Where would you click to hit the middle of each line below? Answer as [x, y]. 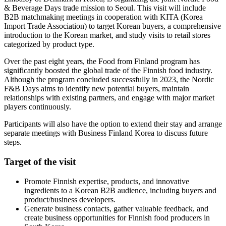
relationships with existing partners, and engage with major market [109, 98]
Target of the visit [40, 161]
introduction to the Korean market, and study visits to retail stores [107, 35]
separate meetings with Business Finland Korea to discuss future [106, 133]
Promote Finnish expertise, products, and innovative [107, 181]
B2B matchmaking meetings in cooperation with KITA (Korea [103, 17]
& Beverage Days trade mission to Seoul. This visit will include [105, 8]
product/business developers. [70, 199]
